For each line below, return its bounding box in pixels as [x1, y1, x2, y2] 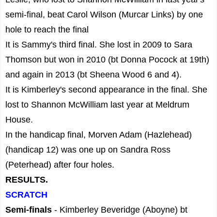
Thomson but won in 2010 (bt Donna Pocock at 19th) [5, 54, 209, 64]
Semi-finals [5, 204, 54, 215]
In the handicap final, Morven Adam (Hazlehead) [5, 129, 192, 139]
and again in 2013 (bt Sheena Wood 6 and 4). [5, 69, 182, 79]
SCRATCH [5, 189, 47, 200]
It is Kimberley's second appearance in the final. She [5, 84, 207, 94]
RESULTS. [5, 174, 48, 185]
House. [5, 114, 33, 124]
